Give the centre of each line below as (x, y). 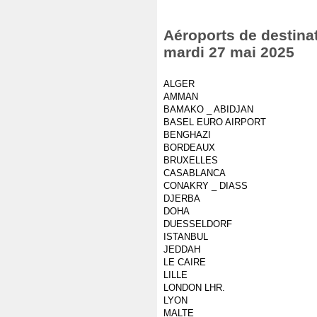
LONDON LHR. (194, 288)
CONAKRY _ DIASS (206, 186)
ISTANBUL (186, 237)
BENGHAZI (187, 135)
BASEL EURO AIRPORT (215, 122)
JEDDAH (182, 249)
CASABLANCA (195, 173)
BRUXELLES (191, 160)
